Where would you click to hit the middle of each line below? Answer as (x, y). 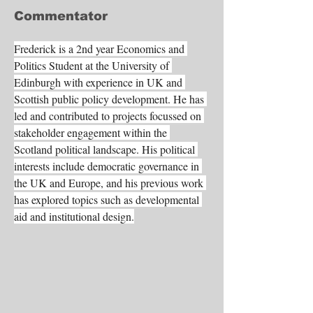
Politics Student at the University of (93, 65)
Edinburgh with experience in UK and (100, 82)
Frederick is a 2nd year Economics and (101, 49)
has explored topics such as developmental (108, 199)
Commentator (61, 16)
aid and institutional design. (74, 216)
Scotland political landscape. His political (106, 149)
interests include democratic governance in (108, 166)
